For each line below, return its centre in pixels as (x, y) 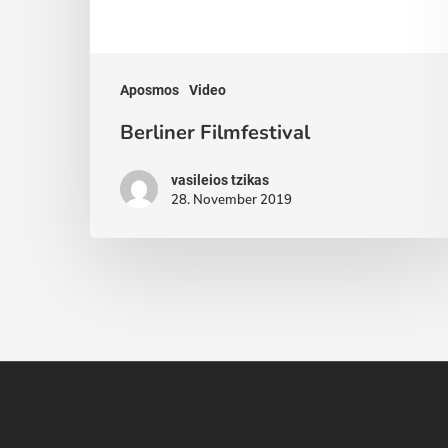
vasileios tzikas (220, 180)
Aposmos (149, 90)
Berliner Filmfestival (215, 133)
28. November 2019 (231, 199)
